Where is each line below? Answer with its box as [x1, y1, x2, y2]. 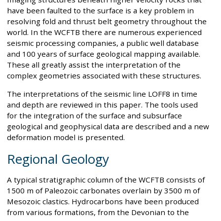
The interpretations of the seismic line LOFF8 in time [7, 88, 197, 99]
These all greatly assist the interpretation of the [7, 59, 181, 70]
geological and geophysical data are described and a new [7, 121, 209, 131]
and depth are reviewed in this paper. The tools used [7, 99, 198, 110]
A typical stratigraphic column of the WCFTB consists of [7, 175, 205, 184]
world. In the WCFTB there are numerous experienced [7, 27, 202, 37]
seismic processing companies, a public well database [7, 37, 199, 48]
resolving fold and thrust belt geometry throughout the [7, 16, 207, 26]
